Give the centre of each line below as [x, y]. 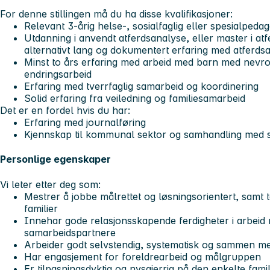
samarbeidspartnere [71, 232]
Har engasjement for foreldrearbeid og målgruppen [144, 256]
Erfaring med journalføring [85, 123]
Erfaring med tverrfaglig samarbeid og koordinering [143, 86]
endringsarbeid [59, 74]
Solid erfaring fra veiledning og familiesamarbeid [136, 99]
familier [42, 208]
